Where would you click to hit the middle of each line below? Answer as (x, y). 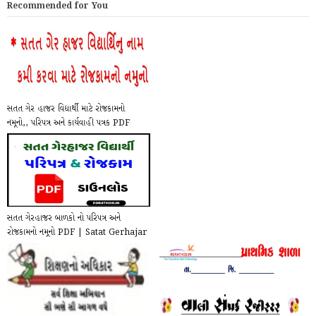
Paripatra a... (35, 247)
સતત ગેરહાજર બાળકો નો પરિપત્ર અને (64, 219)
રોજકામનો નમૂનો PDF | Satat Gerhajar (77, 233)
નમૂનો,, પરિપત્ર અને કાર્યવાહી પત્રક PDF (68, 124)
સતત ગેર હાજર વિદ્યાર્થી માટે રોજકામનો (66, 110)
